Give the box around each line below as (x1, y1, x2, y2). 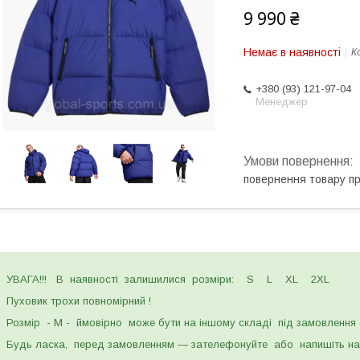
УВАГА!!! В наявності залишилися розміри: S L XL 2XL (6, 273, 329, 286)
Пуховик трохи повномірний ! (6, 295, 151, 308)
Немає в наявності (243, 46, 341, 59)
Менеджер (256, 96, 308, 108)
